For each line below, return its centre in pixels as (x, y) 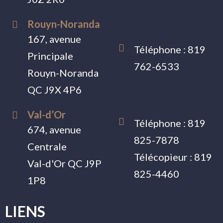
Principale (50, 56)
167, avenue (54, 39)
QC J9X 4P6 (55, 89)
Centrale (47, 146)
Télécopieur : (164, 157)
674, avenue (54, 129)
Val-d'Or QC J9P (64, 163)
